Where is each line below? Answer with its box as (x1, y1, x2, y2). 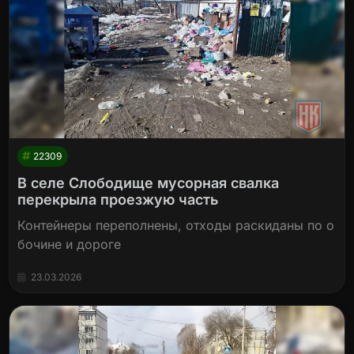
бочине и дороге (17, 236, 122, 253)
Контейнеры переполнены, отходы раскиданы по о (17, 217, 335, 234)
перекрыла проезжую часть (17, 191, 219, 209)
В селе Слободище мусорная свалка (17, 175, 280, 192)
